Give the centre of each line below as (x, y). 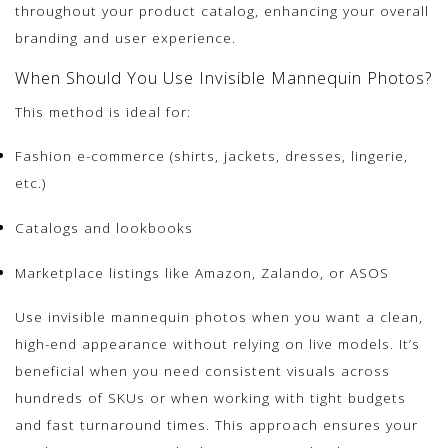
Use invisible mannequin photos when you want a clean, (219, 317)
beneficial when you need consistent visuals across (202, 371)
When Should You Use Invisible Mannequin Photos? (223, 78)
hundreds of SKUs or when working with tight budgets (210, 398)
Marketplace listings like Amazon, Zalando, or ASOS (202, 272)
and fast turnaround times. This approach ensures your (216, 425)
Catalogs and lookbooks (104, 227)
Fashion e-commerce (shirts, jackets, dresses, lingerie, (211, 156)
